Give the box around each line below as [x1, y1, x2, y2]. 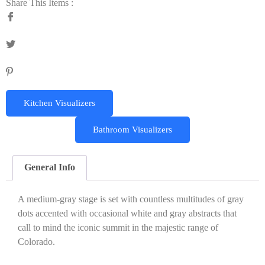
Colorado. [18, 237, 55, 247]
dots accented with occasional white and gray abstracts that [18, 208, 237, 219]
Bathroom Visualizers [93, 124, 172, 134]
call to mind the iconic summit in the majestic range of [18, 222, 218, 233]
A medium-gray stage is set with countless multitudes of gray [18, 194, 244, 205]
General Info [24, 162, 76, 173]
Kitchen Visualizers [24, 98, 95, 108]
